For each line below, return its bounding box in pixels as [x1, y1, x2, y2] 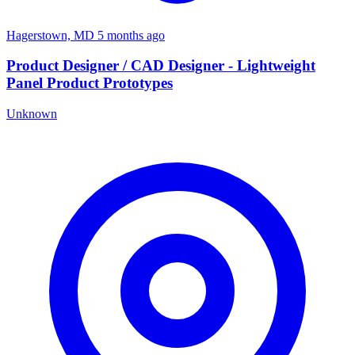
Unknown [6, 106, 57, 120]
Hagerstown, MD [6, 28, 97, 42]
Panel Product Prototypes [6, 74, 173, 92]
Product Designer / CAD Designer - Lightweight [6, 57, 315, 74]
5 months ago [97, 28, 165, 42]
